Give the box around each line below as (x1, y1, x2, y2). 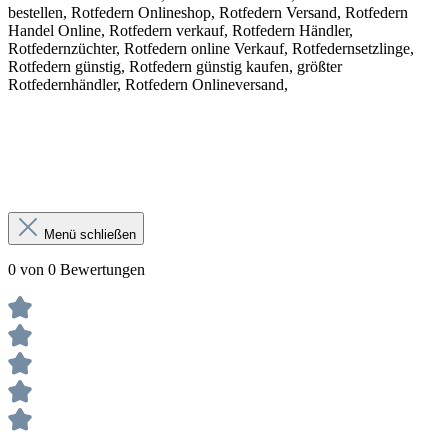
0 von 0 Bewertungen (8, 261, 145, 279)
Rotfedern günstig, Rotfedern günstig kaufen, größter (8, 58, 342, 76)
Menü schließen (44, 227, 136, 243)
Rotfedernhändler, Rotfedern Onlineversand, (8, 76, 288, 94)
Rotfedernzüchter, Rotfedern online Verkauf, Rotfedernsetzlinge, (8, 40, 414, 58)
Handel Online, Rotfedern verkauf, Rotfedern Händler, (8, 22, 353, 40)
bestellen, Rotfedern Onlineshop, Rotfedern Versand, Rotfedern (8, 4, 408, 22)
